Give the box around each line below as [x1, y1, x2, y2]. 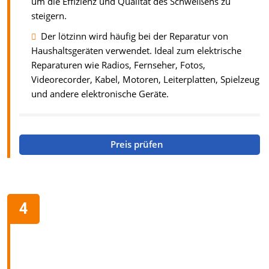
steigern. [31, 9, 67, 22]
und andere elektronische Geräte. [31, 87, 169, 100]
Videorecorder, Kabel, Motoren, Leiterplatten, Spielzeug [31, 73, 259, 86]
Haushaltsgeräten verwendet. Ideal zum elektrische [31, 44, 241, 57]
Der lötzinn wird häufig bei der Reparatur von [41, 29, 228, 43]
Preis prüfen [110, 138, 166, 151]
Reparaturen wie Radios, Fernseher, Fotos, [31, 58, 205, 71]
